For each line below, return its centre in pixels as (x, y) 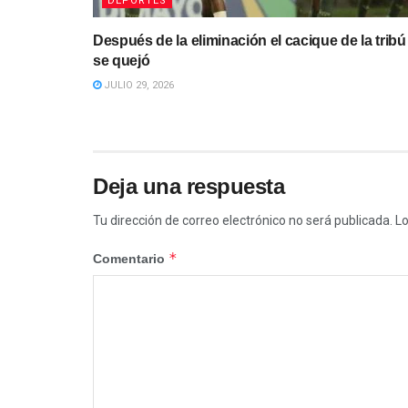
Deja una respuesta (189, 186)
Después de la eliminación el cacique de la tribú (250, 40)
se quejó (122, 60)
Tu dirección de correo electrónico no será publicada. (243, 220)
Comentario (131, 258)
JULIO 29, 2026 (138, 85)
